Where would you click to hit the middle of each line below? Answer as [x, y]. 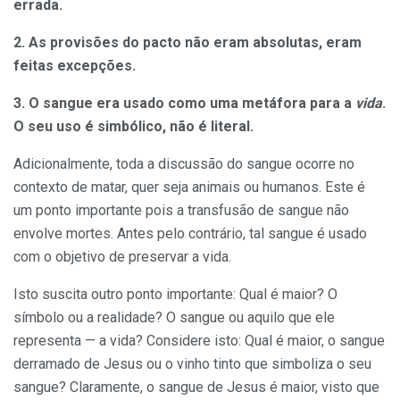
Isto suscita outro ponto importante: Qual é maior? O [175, 295]
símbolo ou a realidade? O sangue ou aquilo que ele [174, 318]
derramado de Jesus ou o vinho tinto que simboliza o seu [192, 364]
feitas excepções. [75, 66]
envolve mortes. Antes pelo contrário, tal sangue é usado [190, 234]
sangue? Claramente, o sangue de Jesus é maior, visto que [196, 387]
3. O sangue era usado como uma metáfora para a [184, 104]
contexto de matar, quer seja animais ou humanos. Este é [189, 187]
